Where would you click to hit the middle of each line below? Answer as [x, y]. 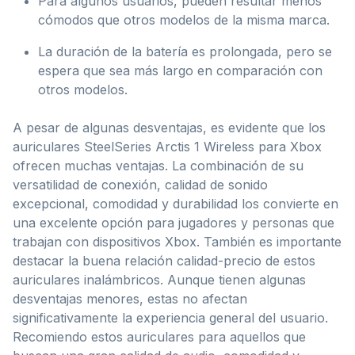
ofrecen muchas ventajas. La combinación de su [158, 165]
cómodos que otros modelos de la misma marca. [184, 19]
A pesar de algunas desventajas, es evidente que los [169, 127]
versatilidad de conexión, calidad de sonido [140, 184]
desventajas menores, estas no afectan [130, 298]
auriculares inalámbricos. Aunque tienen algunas [159, 279]
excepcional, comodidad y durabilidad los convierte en [176, 203]
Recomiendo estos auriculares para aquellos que [159, 336]
